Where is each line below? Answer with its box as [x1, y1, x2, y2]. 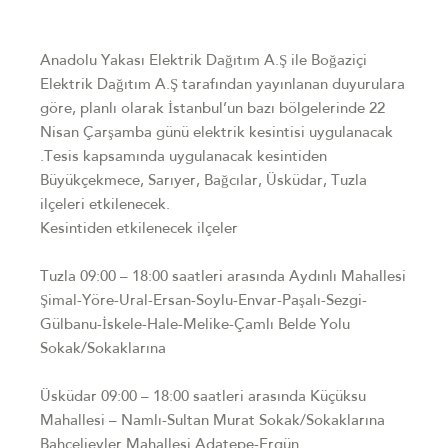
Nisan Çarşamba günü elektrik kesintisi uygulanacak [40, 126, 393, 141]
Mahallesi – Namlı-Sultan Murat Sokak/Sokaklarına [40, 414, 385, 429]
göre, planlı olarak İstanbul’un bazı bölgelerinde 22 [40, 102, 385, 117]
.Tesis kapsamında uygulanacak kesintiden [40, 150, 327, 165]
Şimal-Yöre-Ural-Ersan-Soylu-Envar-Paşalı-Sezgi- [40, 294, 367, 309]
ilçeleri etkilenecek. [40, 198, 170, 213]
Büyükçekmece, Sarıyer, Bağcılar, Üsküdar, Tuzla [40, 174, 367, 189]
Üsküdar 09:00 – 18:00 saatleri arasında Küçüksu [40, 390, 366, 405]
